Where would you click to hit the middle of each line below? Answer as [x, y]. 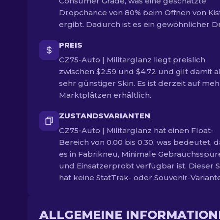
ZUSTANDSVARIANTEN [105, 116]
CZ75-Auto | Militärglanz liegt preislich [132, 60]
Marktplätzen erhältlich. [105, 95]
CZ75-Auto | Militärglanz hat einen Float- [136, 130]
